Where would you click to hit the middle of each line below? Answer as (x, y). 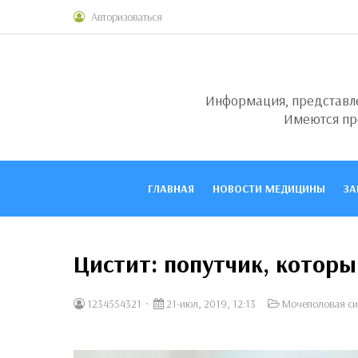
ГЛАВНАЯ (171, 189)
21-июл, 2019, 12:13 (210, 304)
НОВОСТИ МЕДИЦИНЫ (268, 189)
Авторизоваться (127, 17)
